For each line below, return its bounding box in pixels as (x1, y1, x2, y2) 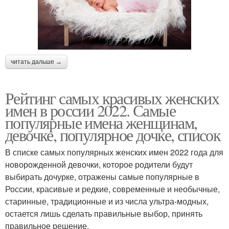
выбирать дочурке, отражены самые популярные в (5, 171, 199, 183)
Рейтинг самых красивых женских (5, 87, 219, 109)
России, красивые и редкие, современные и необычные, (5, 183, 220, 195)
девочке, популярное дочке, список (5, 124, 221, 146)
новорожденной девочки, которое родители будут (5, 158, 193, 171)
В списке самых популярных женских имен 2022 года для (5, 146, 223, 158)
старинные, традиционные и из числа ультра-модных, (5, 195, 209, 208)
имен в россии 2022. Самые (5, 99, 175, 122)
